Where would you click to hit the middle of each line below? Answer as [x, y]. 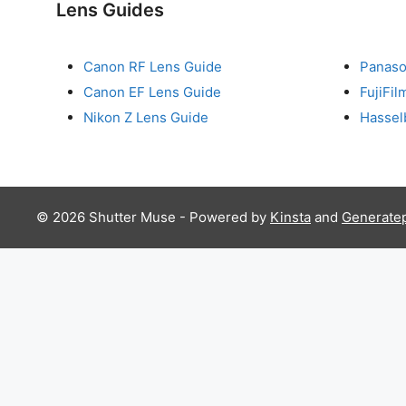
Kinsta [290, 217]
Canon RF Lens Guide [153, 66]
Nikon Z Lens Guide [146, 117]
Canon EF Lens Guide [152, 92]
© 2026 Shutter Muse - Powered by [153, 217]
